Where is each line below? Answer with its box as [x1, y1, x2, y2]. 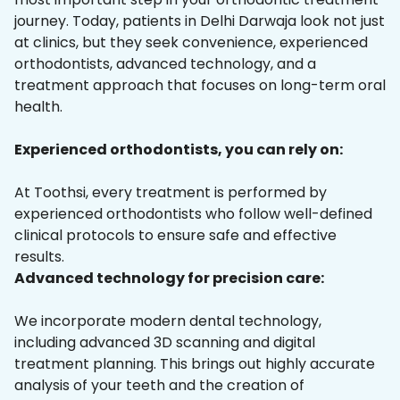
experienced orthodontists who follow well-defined [14, 204, 372, 225]
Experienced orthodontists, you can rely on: [14, 139, 343, 161]
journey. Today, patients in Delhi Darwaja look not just [14, 11, 385, 32]
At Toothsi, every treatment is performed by [14, 182, 327, 204]
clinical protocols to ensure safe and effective [14, 225, 337, 246]
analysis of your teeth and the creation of [14, 375, 304, 396]
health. [14, 96, 62, 118]
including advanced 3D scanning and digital [14, 332, 315, 354]
